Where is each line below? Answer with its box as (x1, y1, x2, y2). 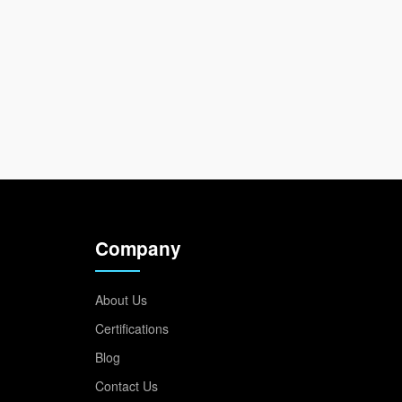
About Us (95, 291, 147, 309)
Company (95, 235, 181, 261)
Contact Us (95, 377, 158, 395)
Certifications (95, 319, 169, 337)
